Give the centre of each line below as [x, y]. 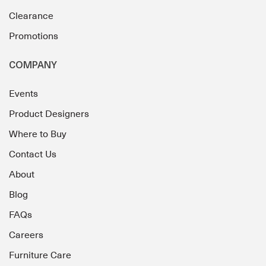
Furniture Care [40, 256]
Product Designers [49, 114]
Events [23, 94]
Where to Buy [38, 134]
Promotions [34, 37]
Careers [26, 235]
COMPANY [33, 66]
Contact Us [33, 155]
